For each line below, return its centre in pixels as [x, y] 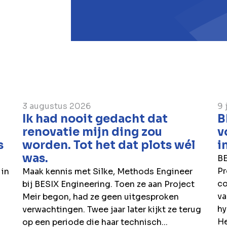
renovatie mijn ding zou [92, 132]
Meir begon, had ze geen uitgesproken [101, 197]
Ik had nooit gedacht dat [95, 119]
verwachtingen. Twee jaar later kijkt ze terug [112, 210]
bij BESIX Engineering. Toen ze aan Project [109, 184]
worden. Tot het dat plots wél [109, 145]
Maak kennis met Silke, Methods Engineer [108, 172]
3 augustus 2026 [57, 106]
